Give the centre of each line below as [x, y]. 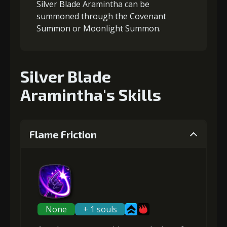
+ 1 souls [100, 209]
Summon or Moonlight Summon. [99, 28]
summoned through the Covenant [101, 16]
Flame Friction [63, 134]
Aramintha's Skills [91, 94]
